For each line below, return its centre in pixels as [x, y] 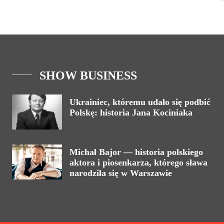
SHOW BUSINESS [88, 75]
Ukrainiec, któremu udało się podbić [140, 102]
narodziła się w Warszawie [121, 173]
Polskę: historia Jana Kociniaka [131, 112]
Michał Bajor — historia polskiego [136, 152]
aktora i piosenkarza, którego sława [138, 162]
